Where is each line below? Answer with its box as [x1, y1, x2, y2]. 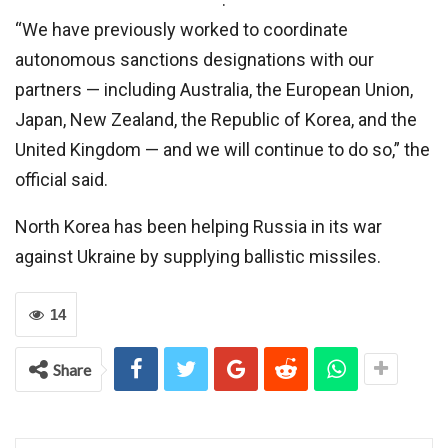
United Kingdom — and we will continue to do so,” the [15, 139, 430, 161]
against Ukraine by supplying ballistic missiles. [15, 246, 381, 268]
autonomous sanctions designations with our [15, 49, 374, 71]
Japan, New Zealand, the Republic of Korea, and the [15, 109, 417, 131]
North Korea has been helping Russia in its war [15, 216, 382, 238]
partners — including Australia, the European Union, [15, 79, 413, 101]
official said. [15, 169, 108, 191]
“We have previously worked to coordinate [15, 19, 348, 41]
